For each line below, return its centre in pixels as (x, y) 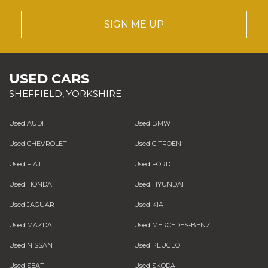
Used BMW (152, 123)
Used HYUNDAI (159, 184)
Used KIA (148, 205)
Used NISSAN (31, 245)
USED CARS (49, 79)
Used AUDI (26, 123)
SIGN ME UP (134, 24)
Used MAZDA (31, 225)
